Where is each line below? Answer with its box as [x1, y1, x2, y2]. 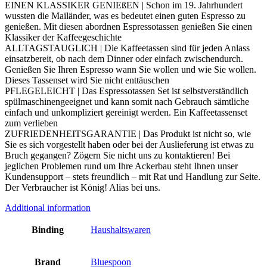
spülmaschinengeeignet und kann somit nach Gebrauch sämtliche [5, 96, 249, 107]
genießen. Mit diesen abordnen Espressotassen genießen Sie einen [5, 21, 252, 32]
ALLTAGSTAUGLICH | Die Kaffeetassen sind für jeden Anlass [5, 42, 250, 53]
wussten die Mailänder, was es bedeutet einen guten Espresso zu [5, 10, 246, 21]
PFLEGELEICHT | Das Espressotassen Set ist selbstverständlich [5, 85, 249, 96]
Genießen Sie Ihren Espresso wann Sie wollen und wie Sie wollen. [5, 64, 256, 74]
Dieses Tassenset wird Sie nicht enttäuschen [5, 74, 169, 85]
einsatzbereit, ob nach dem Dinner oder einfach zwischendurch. [5, 53, 243, 64]
